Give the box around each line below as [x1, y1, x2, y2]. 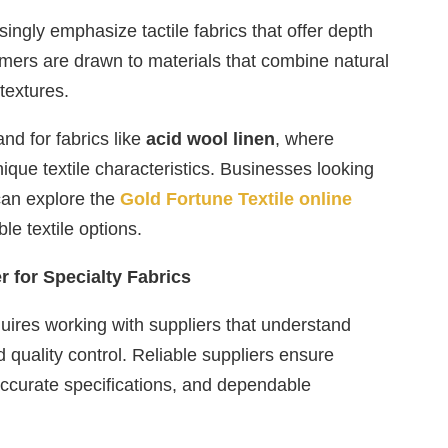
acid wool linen [145, 129, 275, 150]
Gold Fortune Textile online [119, 189, 352, 210]
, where [274, 129, 334, 150]
